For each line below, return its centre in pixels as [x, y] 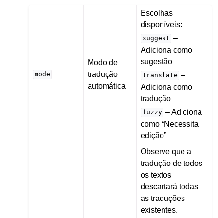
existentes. [159, 210]
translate [160, 75]
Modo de [103, 62]
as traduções [163, 198]
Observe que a [166, 151]
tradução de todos [172, 163]
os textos [156, 175]
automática [107, 86]
